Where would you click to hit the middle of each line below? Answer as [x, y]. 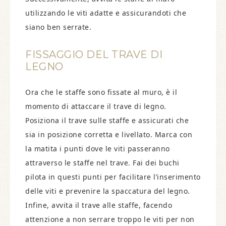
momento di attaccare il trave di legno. [96, 106]
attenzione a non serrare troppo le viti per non [110, 219]
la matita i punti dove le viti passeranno [98, 149]
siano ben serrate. [58, 27]
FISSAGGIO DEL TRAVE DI [94, 54]
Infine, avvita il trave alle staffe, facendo [99, 205]
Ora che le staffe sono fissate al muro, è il [101, 92]
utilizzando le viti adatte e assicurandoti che [106, 13]
